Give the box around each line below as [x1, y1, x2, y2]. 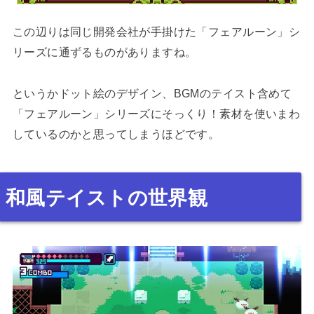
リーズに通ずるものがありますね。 [12, 45, 197, 58]
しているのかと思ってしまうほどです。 [12, 127, 220, 140]
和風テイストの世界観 [5, 186, 207, 209]
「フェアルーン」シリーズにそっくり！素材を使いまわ [12, 107, 301, 120]
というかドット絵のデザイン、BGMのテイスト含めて [12, 86, 292, 100]
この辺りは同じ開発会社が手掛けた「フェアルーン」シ [12, 25, 301, 38]
